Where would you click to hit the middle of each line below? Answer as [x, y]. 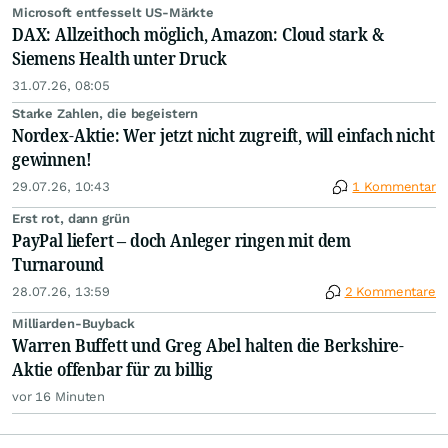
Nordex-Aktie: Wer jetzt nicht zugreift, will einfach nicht [223, 135]
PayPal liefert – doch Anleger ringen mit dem [182, 240]
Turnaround [58, 264]
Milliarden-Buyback [73, 324]
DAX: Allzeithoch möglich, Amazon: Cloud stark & [198, 34]
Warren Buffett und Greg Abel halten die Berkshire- [208, 345]
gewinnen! [52, 159]
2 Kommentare [390, 292]
